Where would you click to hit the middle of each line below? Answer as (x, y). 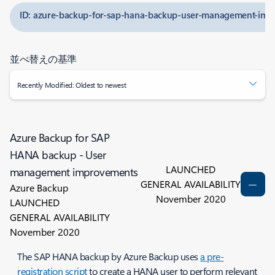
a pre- (212, 256)
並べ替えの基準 (43, 59)
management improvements (74, 172)
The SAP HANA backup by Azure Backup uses (109, 256)
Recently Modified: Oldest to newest (72, 85)
